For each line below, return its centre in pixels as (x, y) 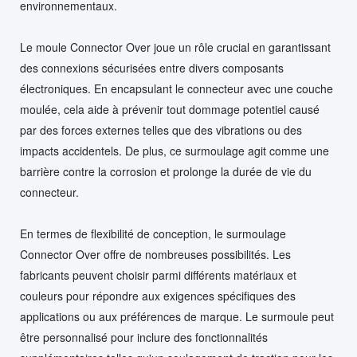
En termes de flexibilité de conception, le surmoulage (153, 233)
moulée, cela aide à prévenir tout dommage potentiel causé (170, 109)
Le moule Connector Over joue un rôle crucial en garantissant (175, 47)
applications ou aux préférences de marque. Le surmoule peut (177, 316)
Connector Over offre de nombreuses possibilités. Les (155, 254)
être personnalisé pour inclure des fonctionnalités (144, 337)
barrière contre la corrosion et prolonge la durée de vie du (166, 171)
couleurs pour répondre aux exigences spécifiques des (158, 296)
